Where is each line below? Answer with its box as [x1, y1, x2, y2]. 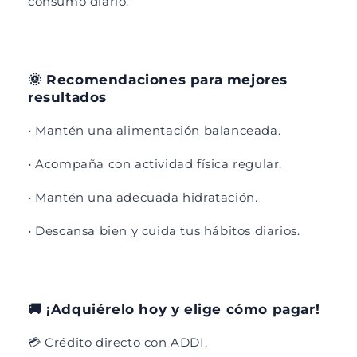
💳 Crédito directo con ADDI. [28, 334, 211, 350]
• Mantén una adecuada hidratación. [28, 189, 258, 205]
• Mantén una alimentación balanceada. [28, 122, 284, 138]
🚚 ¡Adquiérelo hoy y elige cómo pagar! [28, 300, 320, 317]
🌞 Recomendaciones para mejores [28, 71, 288, 88]
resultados [28, 88, 107, 105]
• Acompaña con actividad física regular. [28, 155, 286, 171]
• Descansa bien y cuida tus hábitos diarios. [28, 222, 304, 238]
